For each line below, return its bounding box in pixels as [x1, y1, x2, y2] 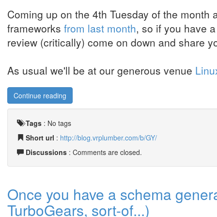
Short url [26, 133, 54, 142]
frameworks [7, 21, 64, 35]
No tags [47, 118, 71, 128]
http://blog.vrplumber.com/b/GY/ [60, 133, 157, 142]
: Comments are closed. [67, 147, 142, 157]
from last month [64, 21, 136, 35]
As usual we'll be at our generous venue [7, 63, 195, 77]
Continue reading [14, 91, 66, 100]
